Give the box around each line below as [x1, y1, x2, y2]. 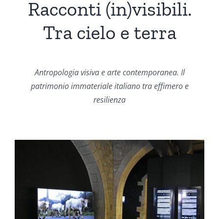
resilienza [93, 94, 126, 105]
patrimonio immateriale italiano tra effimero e [30, 80, 189, 91]
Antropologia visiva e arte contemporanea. [34, 66, 181, 78]
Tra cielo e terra [43, 20, 176, 44]
